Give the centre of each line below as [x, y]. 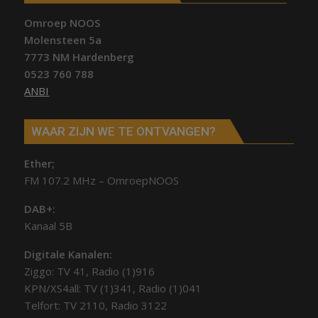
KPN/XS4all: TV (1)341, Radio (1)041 [113, 288]
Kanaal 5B [49, 225]
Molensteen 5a [63, 40]
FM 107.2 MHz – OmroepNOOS [102, 180]
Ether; [40, 163]
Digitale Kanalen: [68, 254]
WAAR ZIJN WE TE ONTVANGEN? [124, 131]
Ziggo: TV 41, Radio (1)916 [90, 271]
